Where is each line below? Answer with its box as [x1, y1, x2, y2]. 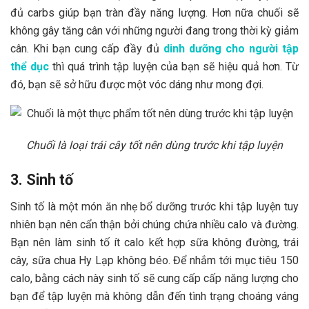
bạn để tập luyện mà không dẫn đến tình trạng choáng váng [10, 289, 299, 303]
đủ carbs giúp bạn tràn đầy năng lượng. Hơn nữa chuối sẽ [10, 6, 299, 20]
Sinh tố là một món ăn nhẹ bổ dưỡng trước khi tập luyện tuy [10, 199, 299, 213]
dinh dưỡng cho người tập [163, 42, 299, 56]
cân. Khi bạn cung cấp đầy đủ [10, 42, 163, 56]
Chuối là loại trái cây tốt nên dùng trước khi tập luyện [26, 139, 283, 152]
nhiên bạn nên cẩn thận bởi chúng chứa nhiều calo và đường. [10, 217, 299, 231]
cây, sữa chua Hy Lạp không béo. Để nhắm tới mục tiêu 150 [10, 253, 299, 267]
